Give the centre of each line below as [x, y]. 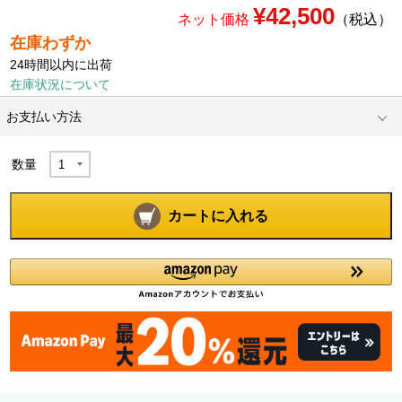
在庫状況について [61, 85]
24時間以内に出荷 [61, 65]
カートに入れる [218, 216]
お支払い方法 [44, 117]
